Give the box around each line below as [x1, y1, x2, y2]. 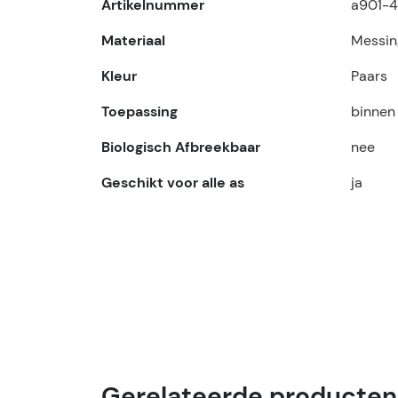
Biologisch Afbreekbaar [101, 138, 260, 156]
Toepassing [101, 102, 178, 121]
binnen [351, 102, 395, 121]
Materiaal [101, 31, 165, 50]
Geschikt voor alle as [101, 173, 244, 192]
